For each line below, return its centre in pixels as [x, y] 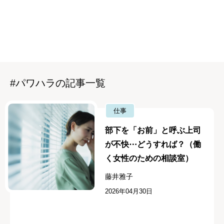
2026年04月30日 [129, 191]
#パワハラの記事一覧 [58, 83]
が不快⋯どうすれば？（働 [153, 144]
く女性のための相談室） [149, 158]
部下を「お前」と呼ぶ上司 [153, 130]
